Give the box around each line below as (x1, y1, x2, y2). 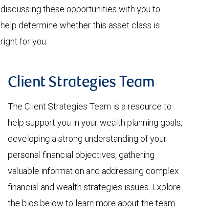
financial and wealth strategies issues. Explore (8, 181, 181, 193)
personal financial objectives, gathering (8, 149, 154, 160)
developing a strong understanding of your (8, 133, 167, 144)
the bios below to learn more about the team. (8, 197, 176, 209)
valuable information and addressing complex (8, 165, 179, 176)
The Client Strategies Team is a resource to (8, 101, 172, 112)
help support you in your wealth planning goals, (8, 117, 182, 128)
